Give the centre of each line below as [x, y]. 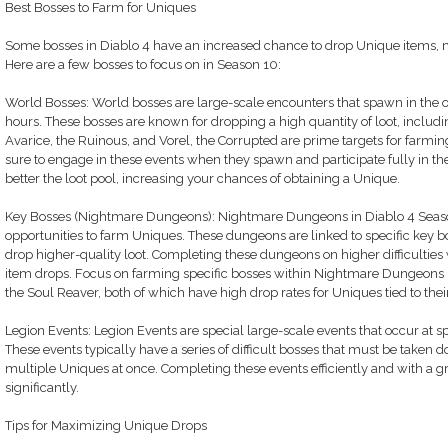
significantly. [41, 387]
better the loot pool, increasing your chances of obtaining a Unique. [202, 178]
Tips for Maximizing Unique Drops [105, 425]
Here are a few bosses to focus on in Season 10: [142, 64]
